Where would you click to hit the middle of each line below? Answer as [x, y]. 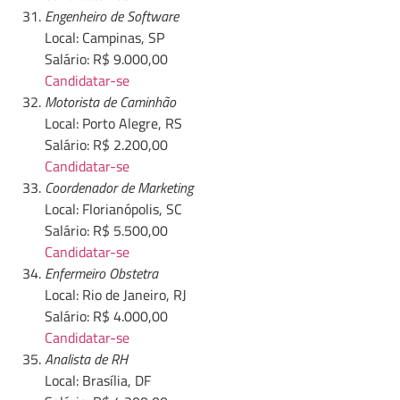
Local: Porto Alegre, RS [113, 124]
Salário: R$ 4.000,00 [106, 317]
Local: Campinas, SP [104, 38]
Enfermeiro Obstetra [101, 274]
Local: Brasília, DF [98, 381]
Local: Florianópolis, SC [113, 209]
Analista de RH [86, 359]
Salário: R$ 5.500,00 [106, 231]
